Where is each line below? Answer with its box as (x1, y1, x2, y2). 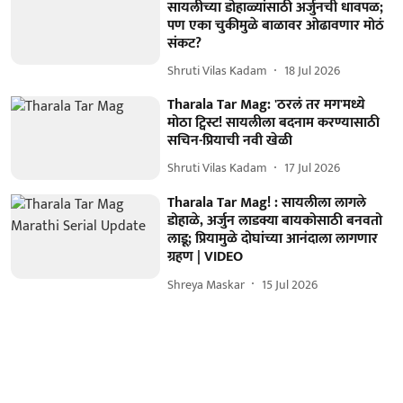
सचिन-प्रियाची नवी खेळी (167, 128, 293, 153)
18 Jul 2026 (284, 60, 341, 82)
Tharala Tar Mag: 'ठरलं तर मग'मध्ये (167, 92, 366, 117)
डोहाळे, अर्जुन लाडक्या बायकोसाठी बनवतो (167, 209, 383, 234)
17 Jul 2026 (284, 157, 341, 179)
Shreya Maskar (167, 273, 246, 295)
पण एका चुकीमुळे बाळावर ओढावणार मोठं (167, 13, 385, 38)
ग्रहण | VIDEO (167, 245, 244, 270)
